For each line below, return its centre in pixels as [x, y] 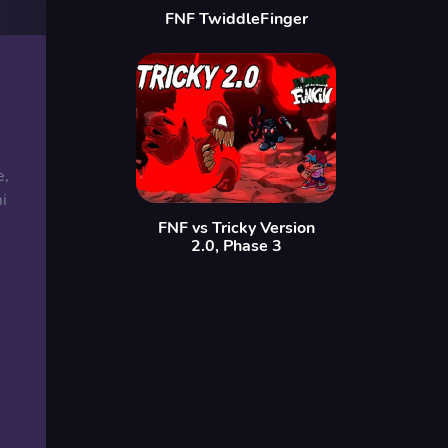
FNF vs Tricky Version [236, 228]
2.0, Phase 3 [236, 246]
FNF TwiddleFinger [236, 19]
